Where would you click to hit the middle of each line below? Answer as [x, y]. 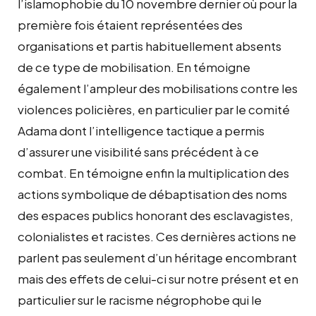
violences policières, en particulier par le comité [154, 109]
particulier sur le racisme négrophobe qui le [140, 299]
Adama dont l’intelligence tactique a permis [141, 130]
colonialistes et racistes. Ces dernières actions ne [157, 236]
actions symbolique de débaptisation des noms [152, 194]
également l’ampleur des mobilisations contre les [158, 88]
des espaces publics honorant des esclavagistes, [156, 215]
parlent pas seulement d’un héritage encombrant [157, 257]
